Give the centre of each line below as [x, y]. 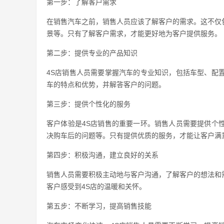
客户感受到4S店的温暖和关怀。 [96, 186]
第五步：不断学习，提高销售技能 [99, 206]
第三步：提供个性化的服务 [88, 104]
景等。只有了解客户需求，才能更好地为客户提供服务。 [134, 33]
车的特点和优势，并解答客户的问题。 [106, 84]
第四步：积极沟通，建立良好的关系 [102, 155]
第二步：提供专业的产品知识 [92, 53]
